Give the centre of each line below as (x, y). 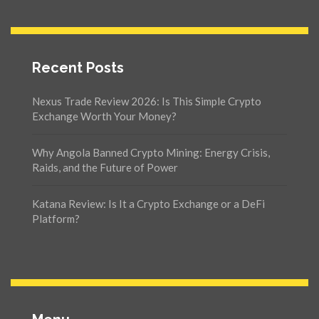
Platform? (56, 219)
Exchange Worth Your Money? (104, 116)
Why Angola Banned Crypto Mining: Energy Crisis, (151, 153)
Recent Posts (78, 68)
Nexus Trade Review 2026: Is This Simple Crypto (147, 101)
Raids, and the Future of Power (105, 168)
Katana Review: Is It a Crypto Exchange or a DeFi (148, 204)
